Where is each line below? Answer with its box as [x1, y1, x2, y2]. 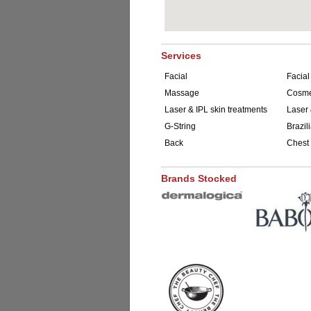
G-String [165, 121, 196, 131]
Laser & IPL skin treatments [165, 105, 267, 115]
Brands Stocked [161, 173, 237, 184]
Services [161, 50, 201, 61]
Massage [165, 88, 199, 98]
